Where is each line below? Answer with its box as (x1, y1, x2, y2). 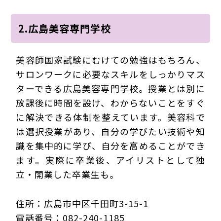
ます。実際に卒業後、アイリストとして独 (16, 153, 205, 167)
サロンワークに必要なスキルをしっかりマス (16, 68, 205, 81)
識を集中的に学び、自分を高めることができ (16, 139, 205, 152)
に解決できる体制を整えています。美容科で (16, 110, 205, 124)
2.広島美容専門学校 (18, 21, 111, 36)
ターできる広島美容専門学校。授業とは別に (16, 82, 205, 95)
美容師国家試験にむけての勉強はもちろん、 (16, 53, 205, 67)
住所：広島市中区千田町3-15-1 (16, 197, 149, 210)
